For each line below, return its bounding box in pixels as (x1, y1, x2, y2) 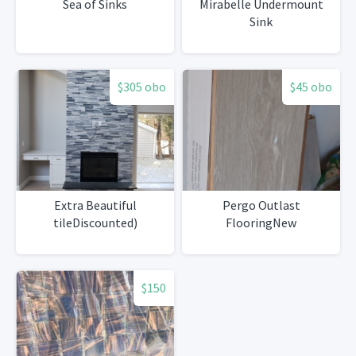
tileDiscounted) (52, 215, 137, 231)
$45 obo (290, 79, 332, 95)
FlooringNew (226, 215, 296, 231)
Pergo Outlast (222, 197, 300, 214)
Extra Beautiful (53, 197, 137, 214)
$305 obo (118, 79, 166, 95)
